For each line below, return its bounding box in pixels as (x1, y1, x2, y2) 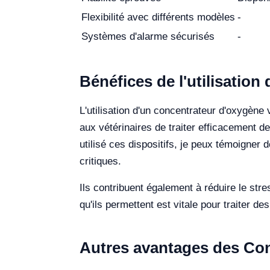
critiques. (80, 155, 121, 167)
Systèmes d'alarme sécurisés (81, 31, 215, 42)
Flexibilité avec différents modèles (81, 11, 235, 23)
